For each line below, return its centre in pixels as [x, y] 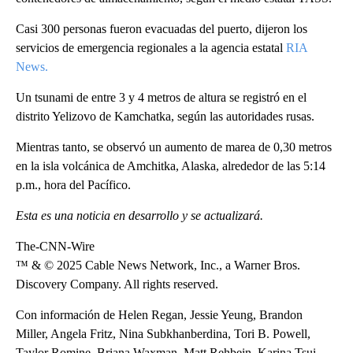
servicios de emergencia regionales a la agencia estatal [151, 47]
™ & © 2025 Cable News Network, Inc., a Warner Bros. [158, 265]
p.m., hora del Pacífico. [73, 184]
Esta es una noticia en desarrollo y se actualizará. [139, 215]
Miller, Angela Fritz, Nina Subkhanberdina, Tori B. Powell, [163, 333]
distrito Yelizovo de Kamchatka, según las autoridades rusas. [165, 116]
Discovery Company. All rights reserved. [117, 284]
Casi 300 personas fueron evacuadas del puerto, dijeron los [162, 28]
